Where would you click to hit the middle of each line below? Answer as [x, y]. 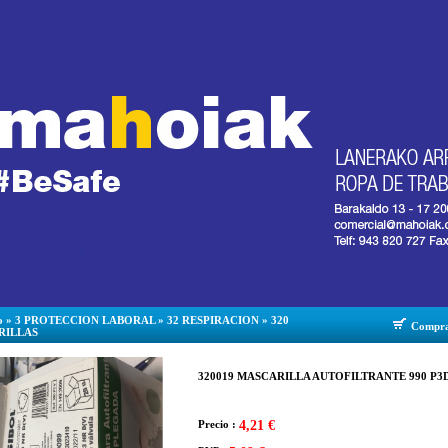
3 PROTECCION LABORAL [85, 320]
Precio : [218, 424]
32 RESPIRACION [213, 320]
